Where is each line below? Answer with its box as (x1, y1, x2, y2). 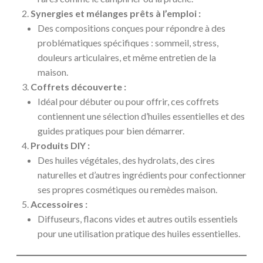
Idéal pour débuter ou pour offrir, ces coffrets (38, 95, 219, 107)
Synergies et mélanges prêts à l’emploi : (31, 7, 201, 19)
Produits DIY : (31, 139, 90, 151)
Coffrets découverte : (31, 80, 126, 92)
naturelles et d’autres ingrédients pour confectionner (38, 168, 246, 180)
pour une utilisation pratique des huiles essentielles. (38, 227, 240, 239)
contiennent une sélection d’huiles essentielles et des (38, 110, 245, 122)
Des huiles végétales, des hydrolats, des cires (38, 154, 215, 166)
